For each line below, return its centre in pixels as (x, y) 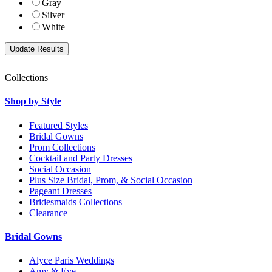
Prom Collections (62, 147)
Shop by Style (33, 101)
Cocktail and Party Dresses (81, 158)
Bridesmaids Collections (76, 202)
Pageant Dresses (60, 191)
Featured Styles (59, 125)
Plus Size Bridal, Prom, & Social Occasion (111, 180)
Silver (53, 15)
